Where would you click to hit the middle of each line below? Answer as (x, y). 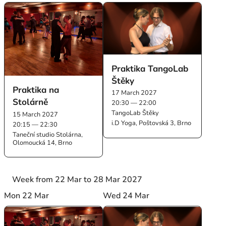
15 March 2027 (36, 114)
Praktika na (36, 90)
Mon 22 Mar (27, 196)
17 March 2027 (134, 93)
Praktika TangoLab (150, 69)
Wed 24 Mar (126, 196)
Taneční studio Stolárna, (48, 134)
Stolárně (31, 102)
